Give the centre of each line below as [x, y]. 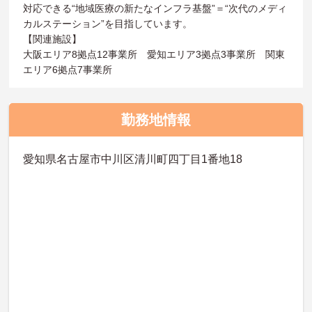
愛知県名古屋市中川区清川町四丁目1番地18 [133, 159]
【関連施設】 [53, 39]
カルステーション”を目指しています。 [108, 23]
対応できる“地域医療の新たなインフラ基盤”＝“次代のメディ [155, 8]
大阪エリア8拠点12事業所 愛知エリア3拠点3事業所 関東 [154, 54]
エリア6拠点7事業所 [68, 69]
